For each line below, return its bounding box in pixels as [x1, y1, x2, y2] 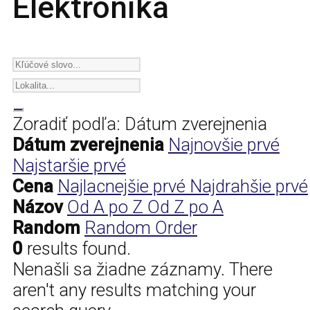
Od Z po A [147, 197, 224, 218]
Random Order [84, 217, 197, 239]
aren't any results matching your [12, 280, 256, 301]
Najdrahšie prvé [190, 176, 308, 197]
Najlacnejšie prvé [57, 176, 190, 197]
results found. [27, 238, 131, 259]
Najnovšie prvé [168, 134, 280, 156]
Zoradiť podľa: [12, 113, 120, 135]
